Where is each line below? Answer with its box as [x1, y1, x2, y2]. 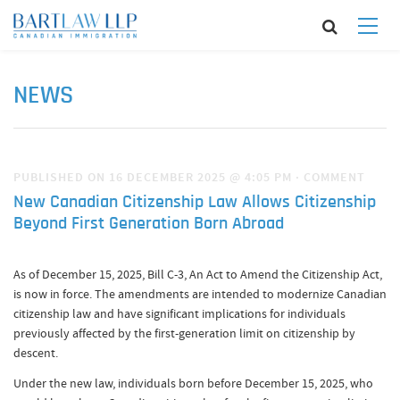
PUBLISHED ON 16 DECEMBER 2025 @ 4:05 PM [13, 169, 296, 186]
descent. [13, 345, 58, 361]
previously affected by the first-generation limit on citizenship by [13, 325, 355, 341]
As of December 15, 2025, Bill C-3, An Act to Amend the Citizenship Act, [13, 266, 382, 282]
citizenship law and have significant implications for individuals [13, 305, 346, 321]
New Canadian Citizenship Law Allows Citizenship [13, 194, 376, 212]
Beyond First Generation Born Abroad [13, 215, 284, 233]
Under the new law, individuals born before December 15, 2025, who [13, 375, 373, 391]
